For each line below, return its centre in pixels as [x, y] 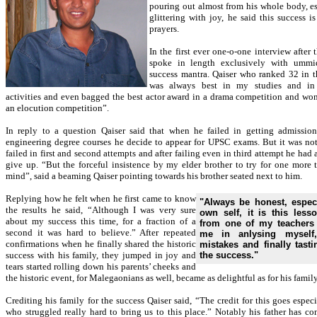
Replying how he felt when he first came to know [101, 198]
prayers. [164, 29]
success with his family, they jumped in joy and [101, 255]
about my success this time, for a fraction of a [101, 221]
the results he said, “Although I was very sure [101, 210]
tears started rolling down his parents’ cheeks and [101, 266]
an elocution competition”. [57, 108]
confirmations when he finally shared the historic [101, 244]
